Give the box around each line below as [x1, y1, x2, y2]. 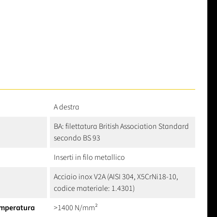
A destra [54, 101, 79, 112]
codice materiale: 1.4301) [54, 183, 135, 194]
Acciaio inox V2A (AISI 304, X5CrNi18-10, [54, 171, 178, 182]
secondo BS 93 [54, 132, 100, 143]
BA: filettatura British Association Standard [54, 121, 189, 132]
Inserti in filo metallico [54, 152, 125, 163]
